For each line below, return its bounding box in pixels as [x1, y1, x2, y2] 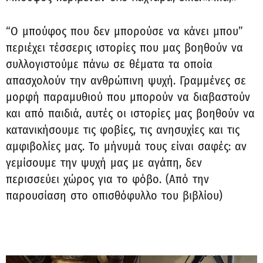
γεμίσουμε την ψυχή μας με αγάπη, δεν [6, 156, 202, 170]
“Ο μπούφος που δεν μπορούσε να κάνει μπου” [6, 24, 243, 39]
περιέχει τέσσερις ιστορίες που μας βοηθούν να [6, 41, 243, 55]
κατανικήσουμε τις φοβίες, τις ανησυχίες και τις [6, 123, 240, 137]
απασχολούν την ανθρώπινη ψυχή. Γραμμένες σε [6, 73, 246, 88]
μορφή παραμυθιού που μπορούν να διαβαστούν [6, 90, 250, 104]
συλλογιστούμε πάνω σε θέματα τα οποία [6, 57, 213, 72]
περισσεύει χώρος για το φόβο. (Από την [6, 172, 209, 187]
